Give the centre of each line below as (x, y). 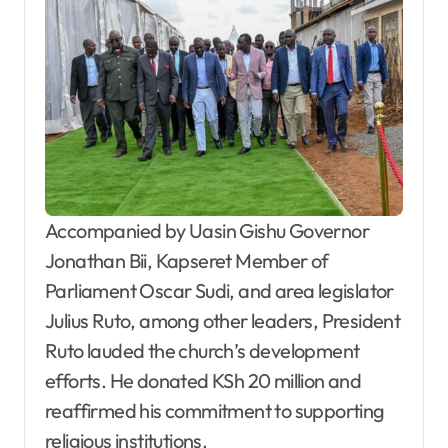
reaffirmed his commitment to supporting (215, 411)
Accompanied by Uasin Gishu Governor (207, 231)
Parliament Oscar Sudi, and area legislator (219, 291)
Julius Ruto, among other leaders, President (223, 321)
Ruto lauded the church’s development (202, 351)
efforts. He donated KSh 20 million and (203, 381)
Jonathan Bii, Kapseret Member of (187, 261)
